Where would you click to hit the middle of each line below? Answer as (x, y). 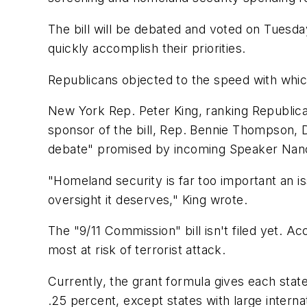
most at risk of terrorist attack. (137, 250)
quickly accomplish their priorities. (147, 48)
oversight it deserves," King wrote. (148, 199)
